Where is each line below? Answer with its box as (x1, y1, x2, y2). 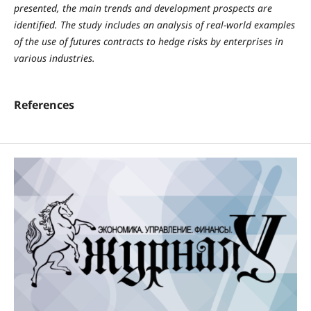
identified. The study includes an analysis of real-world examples (13, 17, 295, 31)
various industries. (13, 51, 95, 65)
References (13, 96, 74, 112)
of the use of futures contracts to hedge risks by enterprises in (13, 34, 283, 48)
